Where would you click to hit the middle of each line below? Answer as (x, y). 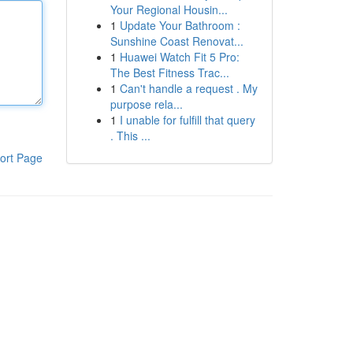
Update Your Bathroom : (180, 25)
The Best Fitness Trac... (169, 72)
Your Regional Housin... (169, 9)
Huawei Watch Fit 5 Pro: (179, 57)
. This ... (130, 136)
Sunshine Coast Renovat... (176, 41)
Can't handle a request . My (188, 88)
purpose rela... (146, 104)
